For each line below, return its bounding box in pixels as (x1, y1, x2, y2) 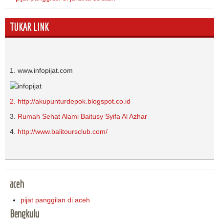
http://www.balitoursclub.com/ (18, 128, 108, 136)
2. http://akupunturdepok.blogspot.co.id (10, 97, 131, 106)
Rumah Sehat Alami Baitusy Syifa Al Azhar (18, 112, 147, 121)
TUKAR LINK (10, 21, 49, 33)
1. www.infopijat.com (10, 66, 73, 75)
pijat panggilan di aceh (21, 196, 90, 204)
